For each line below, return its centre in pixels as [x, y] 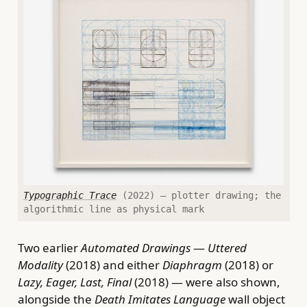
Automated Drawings [135, 247]
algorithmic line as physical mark [114, 209]
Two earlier [49, 247]
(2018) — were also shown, [206, 282]
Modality [40, 265]
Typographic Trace [70, 195]
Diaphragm [192, 265]
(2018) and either [112, 265]
